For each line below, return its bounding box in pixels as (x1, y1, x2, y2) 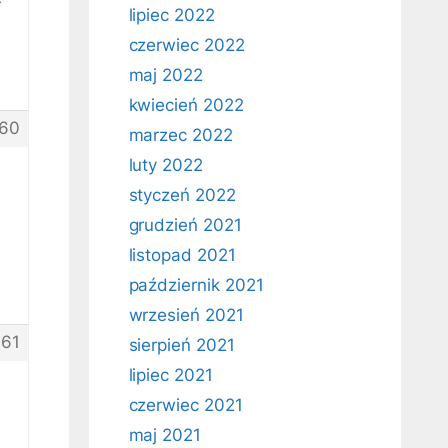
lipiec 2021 (128, 365, 213, 385)
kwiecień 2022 (128, 95, 244, 115)
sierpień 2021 (128, 335, 235, 355)
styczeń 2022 (128, 185, 236, 205)
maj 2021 (128, 425, 202, 445)
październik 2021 (128, 275, 264, 295)
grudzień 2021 (128, 215, 242, 235)
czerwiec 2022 (128, 35, 245, 55)
